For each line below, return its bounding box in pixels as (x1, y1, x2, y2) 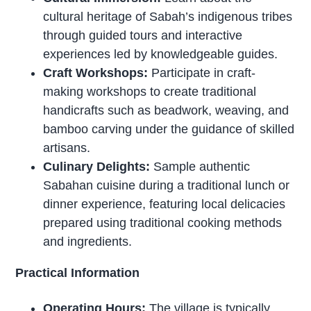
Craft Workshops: (43, 65, 149, 80)
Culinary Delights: (43, 159, 151, 174)
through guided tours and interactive (43, 28, 243, 42)
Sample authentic (150, 159, 251, 174)
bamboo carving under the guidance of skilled (43, 121, 295, 136)
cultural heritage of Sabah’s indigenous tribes (43, 9, 293, 24)
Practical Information (15, 265, 140, 280)
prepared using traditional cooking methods (43, 215, 283, 230)
